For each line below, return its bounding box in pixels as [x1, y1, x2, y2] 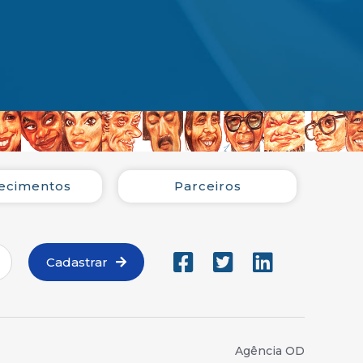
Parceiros [173, 178, 241, 194]
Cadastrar [45, 254, 108, 271]
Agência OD [235, 344, 305, 359]
